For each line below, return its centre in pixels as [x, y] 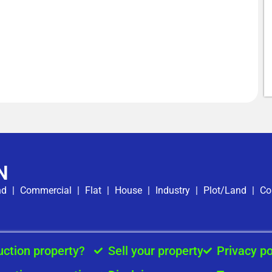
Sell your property [155, 251]
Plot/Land [225, 190]
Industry [173, 190]
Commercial [46, 190]
